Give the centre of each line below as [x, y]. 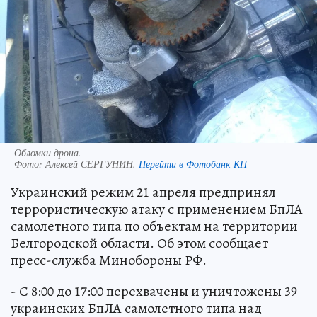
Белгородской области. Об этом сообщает [139, 243]
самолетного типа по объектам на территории [154, 226]
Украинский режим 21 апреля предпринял [143, 192]
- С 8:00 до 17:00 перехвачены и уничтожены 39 [154, 291]
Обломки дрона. [48, 152]
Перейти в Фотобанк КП [193, 163]
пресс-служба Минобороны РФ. [109, 260]
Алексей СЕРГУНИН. [92, 163]
